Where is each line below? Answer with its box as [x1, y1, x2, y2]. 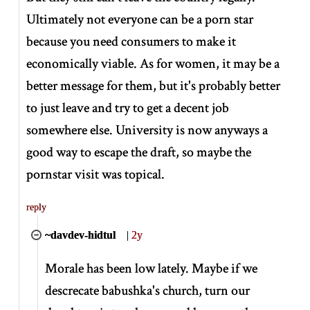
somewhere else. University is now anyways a [26, 120, 268, 139]
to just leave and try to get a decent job [26, 98, 230, 117]
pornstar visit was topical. [26, 165, 165, 183]
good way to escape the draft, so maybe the [26, 143, 252, 161]
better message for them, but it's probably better [26, 76, 281, 95]
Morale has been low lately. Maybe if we [45, 259, 258, 277]
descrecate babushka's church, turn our [45, 281, 250, 300]
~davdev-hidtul [45, 228, 116, 241]
